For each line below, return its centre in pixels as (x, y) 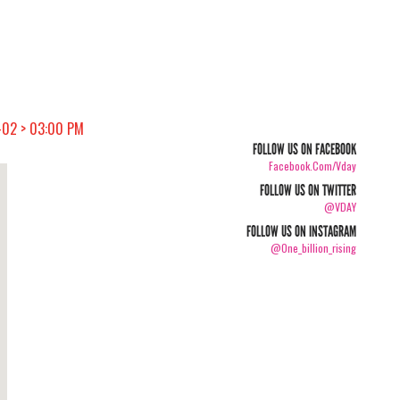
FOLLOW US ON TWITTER (308, 191)
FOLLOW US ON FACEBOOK (305, 150)
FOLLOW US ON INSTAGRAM (302, 232)
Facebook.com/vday (313, 166)
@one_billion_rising (314, 248)
